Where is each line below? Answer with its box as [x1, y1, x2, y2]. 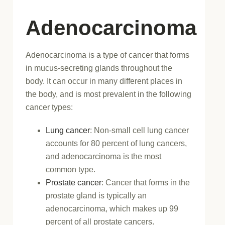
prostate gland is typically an [46, 191, 147, 200]
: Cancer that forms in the [101, 178, 190, 187]
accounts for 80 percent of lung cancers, [46, 139, 187, 148]
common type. [46, 165, 96, 174]
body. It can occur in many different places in [26, 76, 183, 85]
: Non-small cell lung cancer [90, 126, 189, 135]
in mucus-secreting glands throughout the [26, 63, 173, 72]
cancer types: [26, 102, 73, 111]
